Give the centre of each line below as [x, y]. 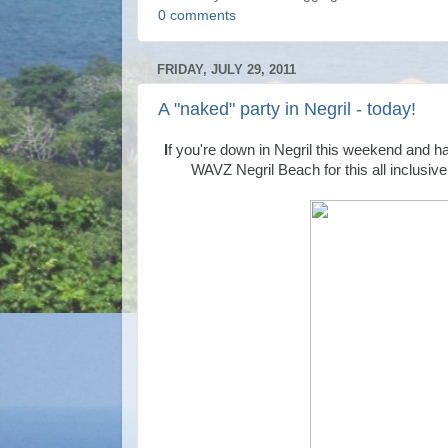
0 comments [197, 15]
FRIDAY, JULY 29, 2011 [226, 69]
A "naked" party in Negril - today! [287, 109]
